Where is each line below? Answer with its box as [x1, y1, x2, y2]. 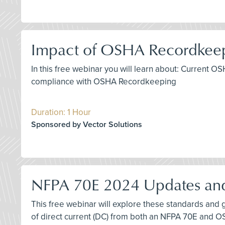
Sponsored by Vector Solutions [31, 119, 142, 130]
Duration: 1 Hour [31, 106, 91, 118]
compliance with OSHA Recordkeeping [31, 76, 176, 87]
